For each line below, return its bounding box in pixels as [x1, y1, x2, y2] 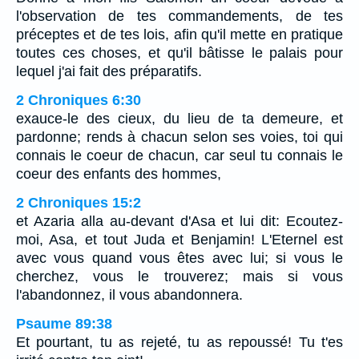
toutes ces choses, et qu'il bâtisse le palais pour [16, 44, 343, 61]
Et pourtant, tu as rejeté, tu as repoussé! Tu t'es [16, 333, 343, 350]
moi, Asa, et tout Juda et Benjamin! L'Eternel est [16, 231, 343, 248]
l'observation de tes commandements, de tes [16, 7, 343, 24]
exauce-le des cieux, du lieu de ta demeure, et [16, 110, 343, 127]
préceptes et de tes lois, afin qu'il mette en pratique [16, 26, 343, 42]
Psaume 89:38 [16, 315, 112, 332]
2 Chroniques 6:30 [16, 91, 141, 108]
